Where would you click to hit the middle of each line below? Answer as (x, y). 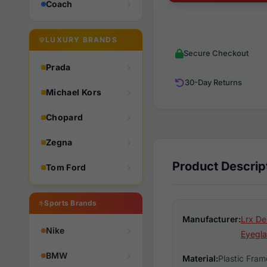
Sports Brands (71, 203)
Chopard (65, 117)
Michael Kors (74, 92)
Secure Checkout (216, 53)
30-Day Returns (213, 82)
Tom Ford (66, 167)
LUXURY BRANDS (81, 40)
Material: (200, 258)
